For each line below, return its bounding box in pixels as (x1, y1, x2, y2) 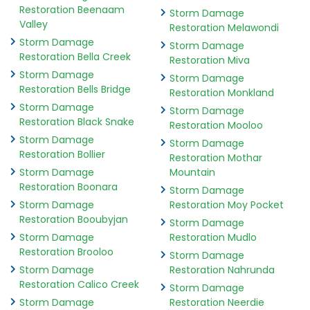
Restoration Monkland (169, 85, 274, 100)
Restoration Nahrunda (169, 262, 275, 277)
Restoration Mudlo (169, 230, 257, 244)
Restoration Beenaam (19, 2, 125, 17)
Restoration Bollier (19, 147, 105, 161)
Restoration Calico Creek (19, 277, 139, 291)
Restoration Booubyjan (19, 212, 128, 226)
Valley (19, 17, 48, 31)
